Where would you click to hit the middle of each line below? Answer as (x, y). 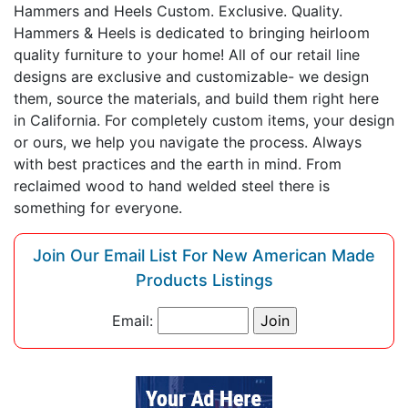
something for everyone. (98, 207)
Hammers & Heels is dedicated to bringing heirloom (192, 32)
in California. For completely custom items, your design (204, 120)
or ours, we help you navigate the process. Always (188, 142)
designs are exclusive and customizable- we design (191, 76)
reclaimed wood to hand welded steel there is (172, 185)
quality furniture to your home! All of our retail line (187, 54)
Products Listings (204, 280)
